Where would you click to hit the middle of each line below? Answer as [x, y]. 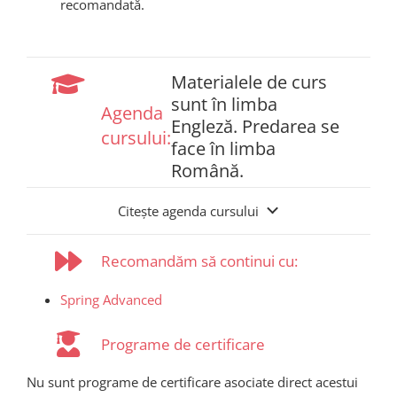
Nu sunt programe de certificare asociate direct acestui [192, 382]
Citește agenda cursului [188, 210]
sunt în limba [224, 104]
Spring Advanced [111, 299]
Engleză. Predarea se [255, 126]
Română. [207, 170]
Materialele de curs [249, 82]
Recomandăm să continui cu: [199, 261]
